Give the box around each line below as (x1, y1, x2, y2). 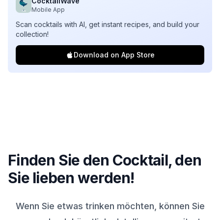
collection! (16, 30, 49, 38)
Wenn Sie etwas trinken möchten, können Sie (15, 201, 205, 211)
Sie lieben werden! (8, 169, 135, 187)
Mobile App (31, 6, 65, 13)
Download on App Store (73, 51, 155, 59)
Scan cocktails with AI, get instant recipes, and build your (16, 20, 199, 28)
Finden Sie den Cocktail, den (8, 151, 201, 169)
